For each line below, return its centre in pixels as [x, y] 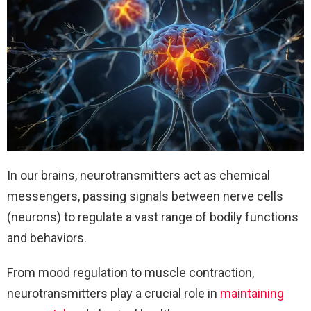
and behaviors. [47, 238]
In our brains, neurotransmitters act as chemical [138, 176]
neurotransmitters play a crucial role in [114, 294]
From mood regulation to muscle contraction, [131, 273]
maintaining [252, 294]
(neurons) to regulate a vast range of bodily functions [153, 217]
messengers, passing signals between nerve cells [145, 196]
